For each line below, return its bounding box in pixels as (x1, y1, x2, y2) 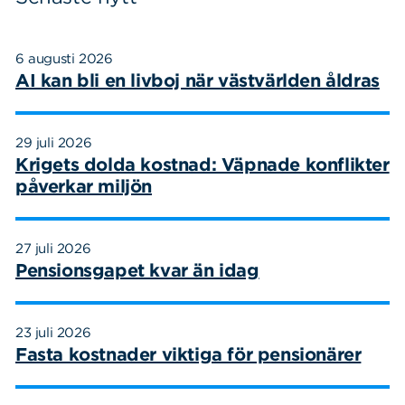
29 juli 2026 (15, 134, 92, 151)
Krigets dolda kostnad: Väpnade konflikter (15, 153, 390, 175)
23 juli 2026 (15, 324, 91, 341)
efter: (100, 19, 136, 35)
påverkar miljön (15, 174, 152, 197)
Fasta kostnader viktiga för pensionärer (15, 343, 362, 365)
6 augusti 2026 (15, 50, 113, 67)
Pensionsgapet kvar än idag (15, 259, 259, 281)
